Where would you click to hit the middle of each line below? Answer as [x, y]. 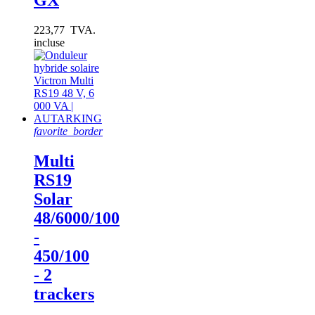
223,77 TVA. [65, 30]
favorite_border [68, 131]
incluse [49, 42]
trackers [64, 294]
